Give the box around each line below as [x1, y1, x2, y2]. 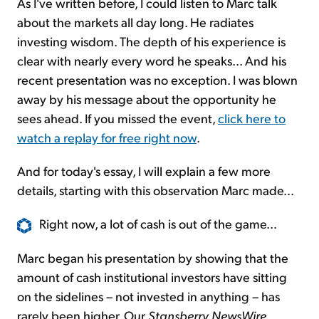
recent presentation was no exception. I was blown [17, 70, 298, 88]
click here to [218, 109, 286, 126]
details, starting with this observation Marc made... [17, 181, 294, 198]
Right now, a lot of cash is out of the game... [39, 214, 277, 231]
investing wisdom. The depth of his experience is [17, 32, 286, 49]
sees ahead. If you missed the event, [17, 109, 218, 126]
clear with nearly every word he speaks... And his [17, 51, 286, 68]
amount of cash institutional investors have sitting [17, 268, 287, 285]
